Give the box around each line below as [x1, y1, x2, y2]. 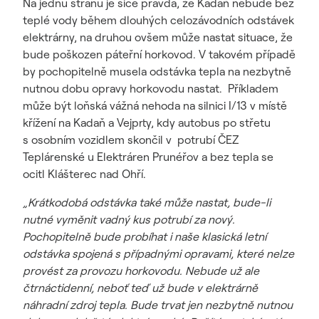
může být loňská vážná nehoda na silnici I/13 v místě [23, 98, 287, 113]
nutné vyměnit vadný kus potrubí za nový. [23, 212, 235, 226]
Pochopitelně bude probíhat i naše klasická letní [23, 229, 266, 244]
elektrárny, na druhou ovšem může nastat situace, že [23, 30, 293, 44]
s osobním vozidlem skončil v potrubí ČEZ [23, 132, 239, 147]
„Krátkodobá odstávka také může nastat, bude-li [23, 195, 271, 209]
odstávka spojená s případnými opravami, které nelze [23, 246, 294, 261]
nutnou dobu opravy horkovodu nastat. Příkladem [23, 81, 278, 95]
